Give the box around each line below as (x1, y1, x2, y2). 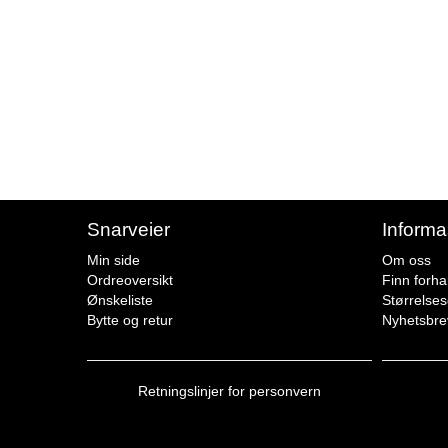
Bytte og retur (87, 312, 173, 329)
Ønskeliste (87, 292, 153, 309)
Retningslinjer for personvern (133, 383, 325, 400)
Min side (87, 252, 140, 269)
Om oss (381, 252, 431, 269)
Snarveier (87, 219, 170, 241)
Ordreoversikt (87, 272, 173, 289)
